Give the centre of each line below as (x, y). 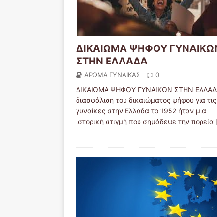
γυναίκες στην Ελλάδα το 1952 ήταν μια (141, 110)
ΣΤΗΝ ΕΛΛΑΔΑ (112, 61)
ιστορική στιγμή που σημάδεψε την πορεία (146, 121)
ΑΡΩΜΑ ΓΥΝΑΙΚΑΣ (112, 74)
